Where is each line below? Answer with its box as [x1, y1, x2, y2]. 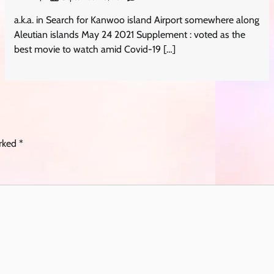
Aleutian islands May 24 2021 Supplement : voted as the [14, 28, 246, 40]
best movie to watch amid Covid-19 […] [14, 43, 176, 55]
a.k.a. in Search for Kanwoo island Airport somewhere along [14, 13, 260, 26]
